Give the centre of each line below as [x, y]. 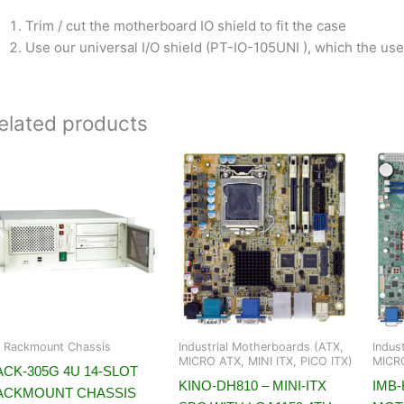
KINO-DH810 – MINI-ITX [252, 385]
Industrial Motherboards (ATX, [261, 347]
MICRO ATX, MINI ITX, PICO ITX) [266, 362]
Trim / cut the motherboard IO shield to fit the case [186, 26]
